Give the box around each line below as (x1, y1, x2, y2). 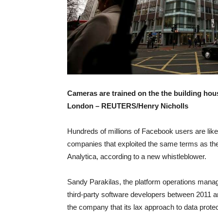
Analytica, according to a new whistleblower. (67, 152, 206, 161)
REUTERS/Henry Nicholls (101, 102, 188, 110)
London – (67, 102, 101, 110)
